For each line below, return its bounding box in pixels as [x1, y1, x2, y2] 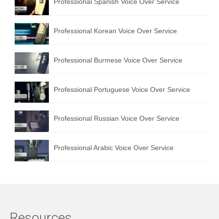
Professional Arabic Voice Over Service [54, 144, 174, 152]
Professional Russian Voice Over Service [54, 114, 179, 123]
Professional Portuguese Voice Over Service [54, 85, 190, 93]
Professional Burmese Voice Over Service [54, 56, 182, 64]
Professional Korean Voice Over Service [54, 27, 177, 35]
